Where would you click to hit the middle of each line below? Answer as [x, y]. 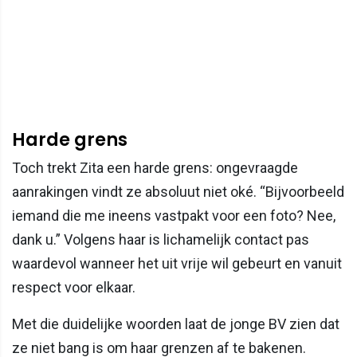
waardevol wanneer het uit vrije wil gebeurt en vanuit [177, 263]
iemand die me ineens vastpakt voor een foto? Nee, [174, 215]
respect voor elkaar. [74, 287]
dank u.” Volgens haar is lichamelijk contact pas [161, 239]
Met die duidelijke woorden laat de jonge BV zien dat [176, 324]
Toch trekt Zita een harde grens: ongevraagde [155, 167]
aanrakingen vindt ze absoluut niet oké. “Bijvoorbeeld [178, 191]
